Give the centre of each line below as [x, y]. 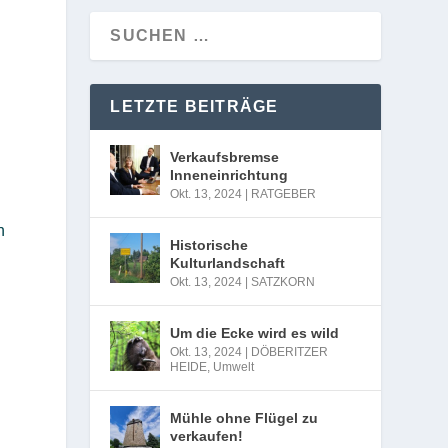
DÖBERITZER [290, 351]
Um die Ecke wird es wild [255, 332]
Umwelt [234, 366]
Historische [209, 244]
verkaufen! [207, 435]
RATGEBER [284, 193]
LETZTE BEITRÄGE [194, 106]
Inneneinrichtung [229, 174]
